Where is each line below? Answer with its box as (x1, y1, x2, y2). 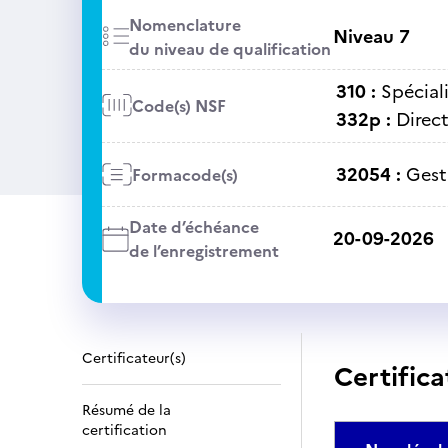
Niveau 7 (332, 23, 410, 50)
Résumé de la (82, 400, 171, 421)
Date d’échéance (128, 215, 259, 239)
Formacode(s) (131, 162, 238, 187)
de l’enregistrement (128, 239, 279, 263)
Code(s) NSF (131, 94, 226, 118)
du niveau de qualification (128, 37, 331, 61)
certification (82, 420, 167, 441)
